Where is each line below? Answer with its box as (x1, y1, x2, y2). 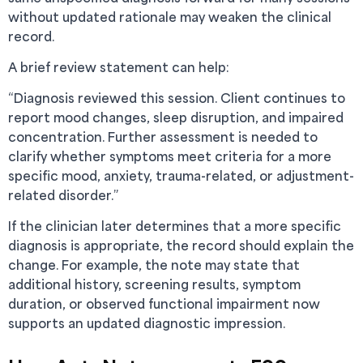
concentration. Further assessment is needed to (8, 128, 318, 145)
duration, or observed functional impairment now (8, 295, 320, 312)
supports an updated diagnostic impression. (8, 314, 285, 331)
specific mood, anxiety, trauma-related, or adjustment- (8, 167, 354, 184)
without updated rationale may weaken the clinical (8, 8, 331, 25)
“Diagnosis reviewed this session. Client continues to (8, 89, 345, 106)
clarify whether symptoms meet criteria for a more (8, 147, 331, 164)
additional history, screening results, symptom (8, 275, 301, 293)
